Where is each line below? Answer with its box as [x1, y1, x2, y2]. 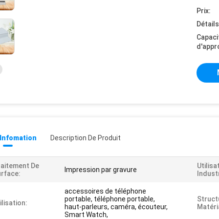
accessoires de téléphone [65, 187, 146, 195]
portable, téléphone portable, [65, 195, 155, 203]
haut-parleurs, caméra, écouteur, [65, 203, 168, 211]
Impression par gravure [65, 166, 137, 174]
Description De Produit [50, 134, 121, 142]
